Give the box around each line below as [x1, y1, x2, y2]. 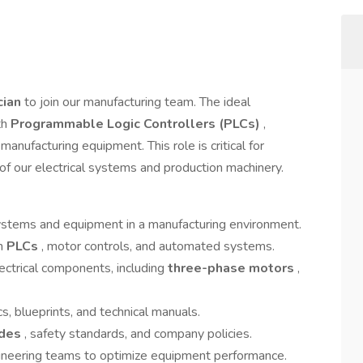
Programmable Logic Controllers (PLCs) [11, 115, 260, 133]
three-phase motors [168, 259, 297, 277]
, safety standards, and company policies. [24, 325, 252, 343]
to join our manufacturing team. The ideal [24, 93, 250, 111]
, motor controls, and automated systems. [41, 237, 275, 255]
